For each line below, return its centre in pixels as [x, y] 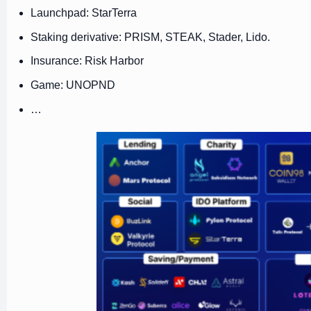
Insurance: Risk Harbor [87, 61]
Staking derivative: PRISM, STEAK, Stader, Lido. [150, 37]
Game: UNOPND [74, 85]
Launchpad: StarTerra [83, 13]
